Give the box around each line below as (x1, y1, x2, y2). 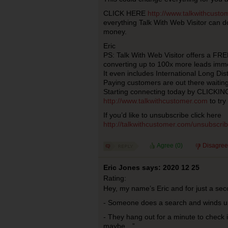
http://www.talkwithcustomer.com (103, 97, 208, 105)
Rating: (103, 174, 126, 182)
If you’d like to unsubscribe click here (103, 111, 221, 119)
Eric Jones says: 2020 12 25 (103, 163, 199, 172)
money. (103, 27, 127, 36)
